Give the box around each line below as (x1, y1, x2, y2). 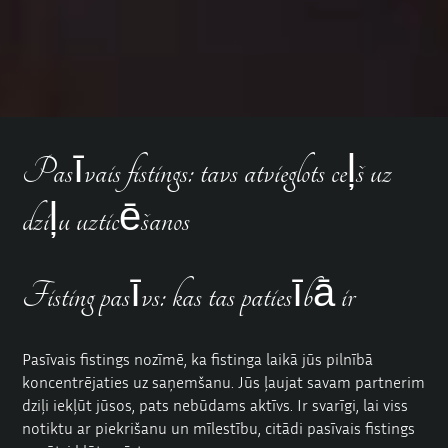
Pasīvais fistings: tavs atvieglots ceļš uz (22, 150, 393, 194)
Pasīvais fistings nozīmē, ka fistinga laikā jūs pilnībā (22, 348, 374, 369)
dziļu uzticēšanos (22, 198, 191, 242)
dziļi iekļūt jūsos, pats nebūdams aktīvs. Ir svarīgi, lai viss (22, 394, 409, 415)
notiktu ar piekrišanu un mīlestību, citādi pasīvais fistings (22, 417, 416, 438)
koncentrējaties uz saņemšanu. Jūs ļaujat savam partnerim (22, 371, 426, 392)
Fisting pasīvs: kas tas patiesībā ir (22, 274, 356, 318)
